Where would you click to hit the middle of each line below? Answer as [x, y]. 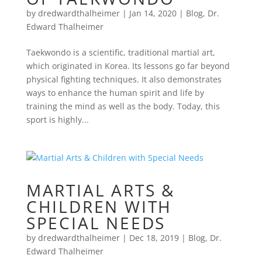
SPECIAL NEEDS [96, 223]
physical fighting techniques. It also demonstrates [124, 79]
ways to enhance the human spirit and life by [115, 92]
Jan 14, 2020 [153, 13]
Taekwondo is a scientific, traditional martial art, [120, 52]
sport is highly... [57, 119]
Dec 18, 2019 [154, 237]
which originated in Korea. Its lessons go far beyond [128, 65]
